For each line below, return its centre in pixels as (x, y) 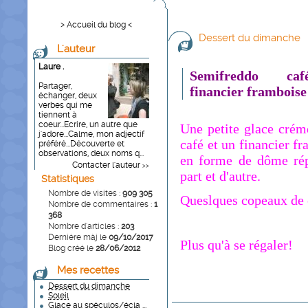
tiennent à (58, 115)
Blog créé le (72, 248)
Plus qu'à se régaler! (237, 245)
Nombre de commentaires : (101, 204)
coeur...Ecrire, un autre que (88, 124)
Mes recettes (88, 270)
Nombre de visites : (85, 193)
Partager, (55, 86)
